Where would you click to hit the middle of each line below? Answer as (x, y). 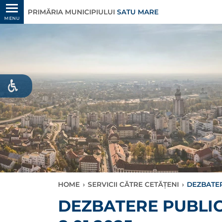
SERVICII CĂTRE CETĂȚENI (133, 184)
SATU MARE (138, 12)
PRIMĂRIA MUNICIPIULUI (72, 12)
